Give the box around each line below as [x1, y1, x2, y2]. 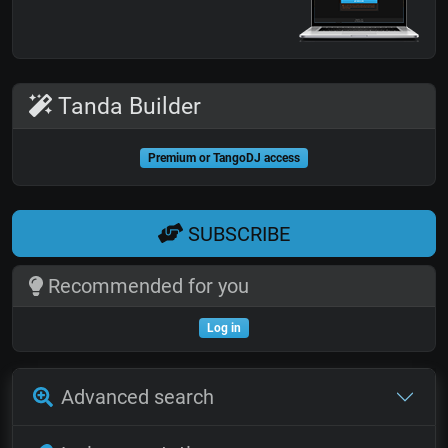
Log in [207, 321, 241, 335]
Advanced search [61, 385, 214, 409]
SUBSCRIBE [183, 221, 290, 246]
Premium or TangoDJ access [148, 151, 300, 166]
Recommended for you [42, 274, 249, 298]
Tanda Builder [52, 92, 202, 121]
